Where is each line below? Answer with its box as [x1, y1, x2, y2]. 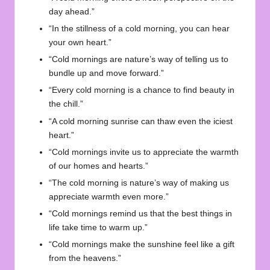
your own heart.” [49, 38, 111, 48]
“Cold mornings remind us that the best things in [49, 209, 232, 218]
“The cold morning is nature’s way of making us [49, 178, 229, 187]
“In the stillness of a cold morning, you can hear [49, 24, 230, 34]
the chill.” [49, 99, 83, 109]
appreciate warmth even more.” [49, 192, 169, 201]
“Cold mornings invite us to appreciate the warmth [49, 147, 239, 157]
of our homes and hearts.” [49, 161, 148, 171]
